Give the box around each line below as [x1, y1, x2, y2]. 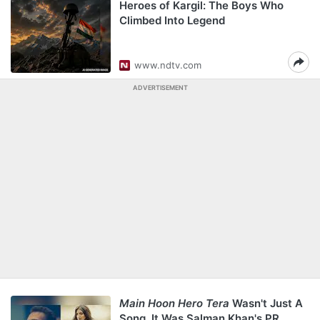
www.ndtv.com [134, 59, 201, 71]
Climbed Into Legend [119, 14, 225, 27]
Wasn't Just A [229, 296, 303, 310]
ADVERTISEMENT [132, 84, 188, 91]
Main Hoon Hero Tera [119, 296, 229, 310]
